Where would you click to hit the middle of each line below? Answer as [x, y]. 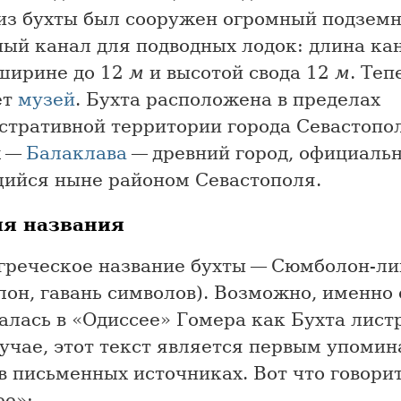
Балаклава [77, 153]
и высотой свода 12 [239, 72]
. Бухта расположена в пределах [228, 99]
